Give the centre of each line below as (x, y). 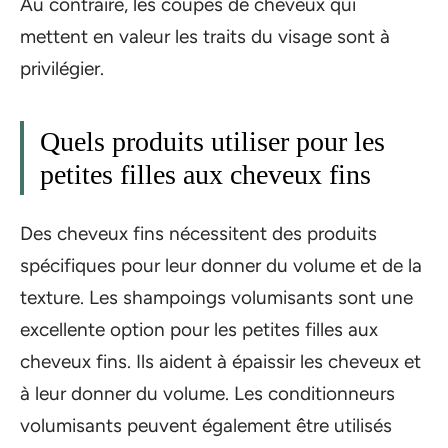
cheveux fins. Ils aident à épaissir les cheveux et (220, 361)
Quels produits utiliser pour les (212, 142)
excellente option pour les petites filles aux (199, 329)
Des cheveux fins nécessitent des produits (198, 233)
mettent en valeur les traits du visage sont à (205, 37)
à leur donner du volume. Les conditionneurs (207, 393)
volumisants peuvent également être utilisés (206, 425)
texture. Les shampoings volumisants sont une (216, 297)
